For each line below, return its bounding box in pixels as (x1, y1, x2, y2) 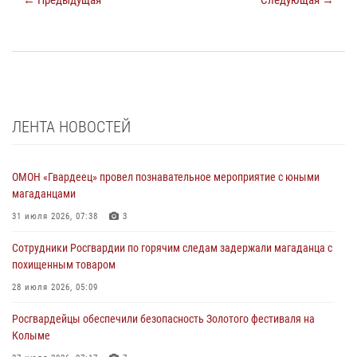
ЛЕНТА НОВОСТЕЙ (12, 116, 131, 136)
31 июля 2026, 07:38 (12, 210, 98, 222)
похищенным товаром (12, 257, 116, 271)
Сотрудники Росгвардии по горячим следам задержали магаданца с (12, 241, 332, 254)
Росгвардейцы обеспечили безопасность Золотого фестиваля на (12, 312, 315, 325)
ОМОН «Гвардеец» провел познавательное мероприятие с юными (12, 170, 320, 183)
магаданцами (12, 186, 76, 200)
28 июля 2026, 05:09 (12, 281, 98, 292)
